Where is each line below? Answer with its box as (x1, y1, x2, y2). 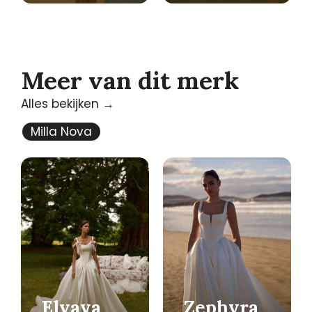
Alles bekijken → (21, 95, 114, 112)
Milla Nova (30, 123, 92, 140)
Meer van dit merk (21, 64, 239, 96)
